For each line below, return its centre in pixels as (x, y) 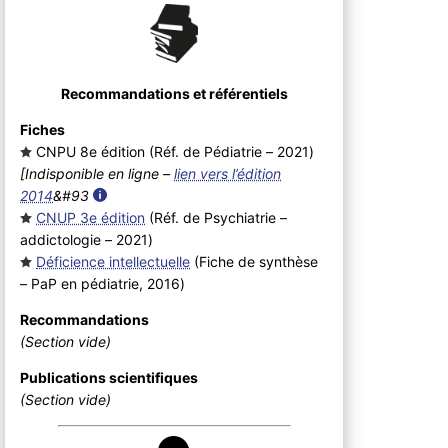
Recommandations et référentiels (174, 93)
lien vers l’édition (228, 173)
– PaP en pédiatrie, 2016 (100, 283)
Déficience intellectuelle (113, 261)
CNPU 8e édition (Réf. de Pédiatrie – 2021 (173, 151)
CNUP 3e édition (91, 217)
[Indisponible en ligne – (97, 173)
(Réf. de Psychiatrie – (216, 217)
